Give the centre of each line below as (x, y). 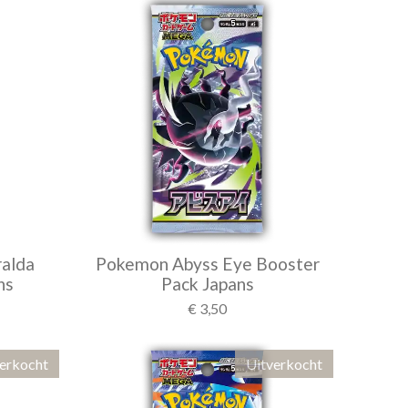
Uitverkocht (284, 364)
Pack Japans (207, 284)
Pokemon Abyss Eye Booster (207, 264)
